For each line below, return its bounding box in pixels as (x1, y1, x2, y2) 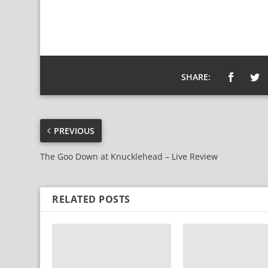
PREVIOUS (54, 124, 95, 136)
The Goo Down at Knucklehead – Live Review (40, 150, 218, 162)
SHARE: (181, 71, 211, 83)
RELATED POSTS (52, 192, 130, 206)
